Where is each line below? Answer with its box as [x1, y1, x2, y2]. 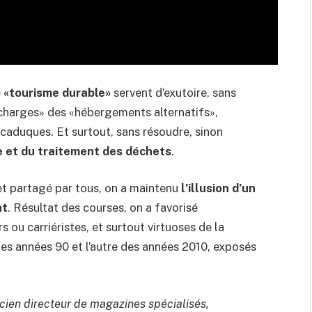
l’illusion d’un [181, 181, 256, 196]
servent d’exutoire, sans [111, 85, 236, 100]
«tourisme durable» [3, 85, 111, 100]
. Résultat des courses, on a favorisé [8, 201, 198, 215]
